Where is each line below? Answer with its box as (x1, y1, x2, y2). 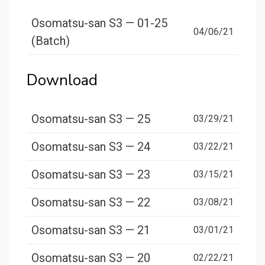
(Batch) (31, 34, 70, 49)
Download (27, 70, 98, 91)
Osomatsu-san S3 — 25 (31, 112, 150, 127)
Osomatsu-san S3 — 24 (31, 140, 150, 154)
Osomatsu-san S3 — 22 (31, 195, 150, 210)
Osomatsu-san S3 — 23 (31, 167, 150, 182)
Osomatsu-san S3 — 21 (31, 223, 150, 238)
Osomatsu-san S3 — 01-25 (31, 16, 167, 31)
